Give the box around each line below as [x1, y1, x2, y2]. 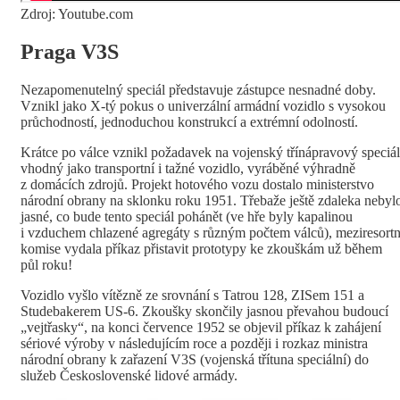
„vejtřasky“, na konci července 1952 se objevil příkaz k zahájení [21, 320, 381, 336]
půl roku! [21, 257, 72, 273]
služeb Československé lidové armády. [21, 368, 241, 384]
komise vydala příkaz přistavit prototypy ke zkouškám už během [21, 241, 382, 257]
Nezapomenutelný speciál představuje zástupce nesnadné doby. [21, 82, 376, 98]
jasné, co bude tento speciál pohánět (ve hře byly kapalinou [21, 209, 353, 225]
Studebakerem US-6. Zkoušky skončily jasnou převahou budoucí [21, 304, 388, 320]
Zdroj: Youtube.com [21, 6, 133, 22]
